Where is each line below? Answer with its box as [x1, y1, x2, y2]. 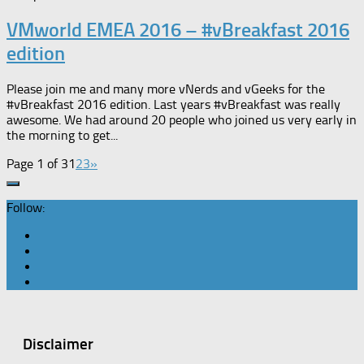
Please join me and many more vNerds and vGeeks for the [6, 81, 325, 97]
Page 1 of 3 [6, 156, 68, 171]
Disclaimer [23, 334, 93, 353]
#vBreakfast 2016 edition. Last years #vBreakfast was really [6, 97, 340, 112]
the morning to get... [6, 128, 118, 143]
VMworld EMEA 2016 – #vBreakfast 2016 [6, 18, 349, 42]
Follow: [6, 200, 45, 215]
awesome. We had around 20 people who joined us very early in [6, 112, 357, 128]
